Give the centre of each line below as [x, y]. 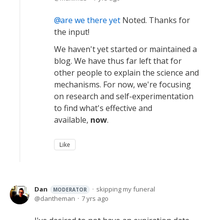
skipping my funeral [126, 189]
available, [72, 120]
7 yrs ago [95, 198]
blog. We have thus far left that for [118, 61]
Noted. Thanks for [155, 20]
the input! [72, 32]
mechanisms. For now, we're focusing [123, 84]
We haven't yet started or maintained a [125, 49]
